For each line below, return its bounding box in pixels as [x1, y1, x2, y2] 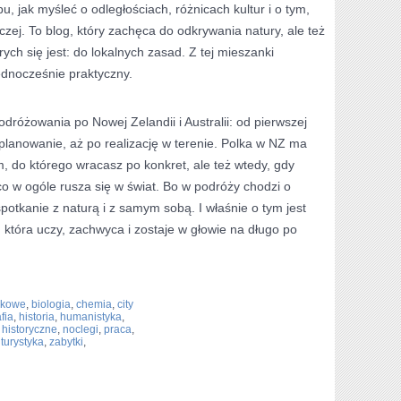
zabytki [49, 336, 83, 348]
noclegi [63, 323, 98, 336]
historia [19, 311, 55, 323]
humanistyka [60, 311, 122, 323]
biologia [31, 298, 71, 311]
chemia [76, 298, 112, 311]
